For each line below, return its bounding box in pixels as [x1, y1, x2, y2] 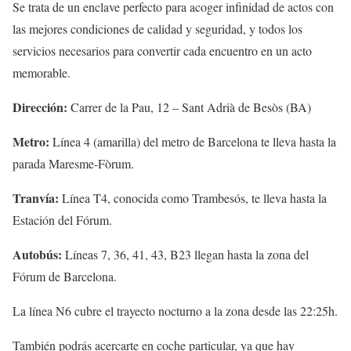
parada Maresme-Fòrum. [13, 155, 134, 172]
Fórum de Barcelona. [13, 268, 117, 285]
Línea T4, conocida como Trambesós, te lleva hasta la [62, 190, 327, 207]
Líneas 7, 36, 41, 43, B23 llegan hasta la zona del [65, 246, 309, 263]
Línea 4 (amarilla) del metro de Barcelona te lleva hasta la [52, 133, 336, 150]
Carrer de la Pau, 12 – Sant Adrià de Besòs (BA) [67, 99, 311, 116]
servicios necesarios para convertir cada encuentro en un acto [13, 42, 312, 60]
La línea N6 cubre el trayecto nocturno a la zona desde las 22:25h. [13, 302, 338, 320]
